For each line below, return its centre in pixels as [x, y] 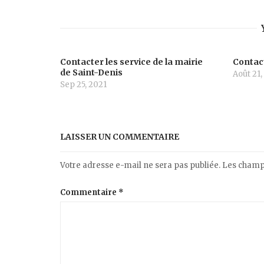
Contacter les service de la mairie [131, 62]
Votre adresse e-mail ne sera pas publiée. [140, 165]
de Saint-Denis [91, 72]
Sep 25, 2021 [83, 84]
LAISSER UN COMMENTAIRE [120, 136]
